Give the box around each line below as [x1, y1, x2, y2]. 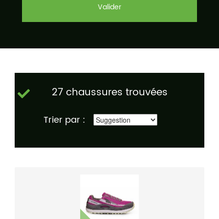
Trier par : [44, 113, 85, 128]
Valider [98, 1, 121, 13]
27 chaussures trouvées [51, 85, 168, 101]
